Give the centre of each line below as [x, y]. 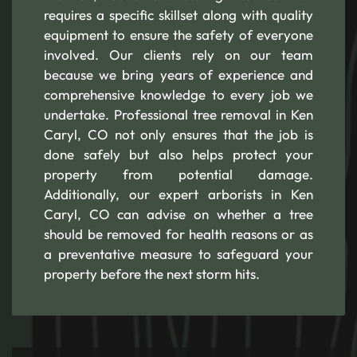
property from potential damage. [178, 174]
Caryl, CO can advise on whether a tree [178, 214]
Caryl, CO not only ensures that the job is [178, 134]
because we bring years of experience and [178, 74]
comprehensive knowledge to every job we [178, 94]
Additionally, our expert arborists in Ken [178, 194]
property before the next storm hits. [152, 273]
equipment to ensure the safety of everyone [178, 34]
